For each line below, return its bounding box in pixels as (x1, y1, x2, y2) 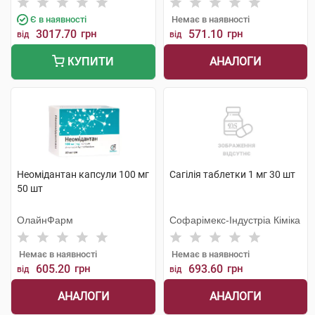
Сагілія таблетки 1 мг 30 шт (169, 169, 295, 180)
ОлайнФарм (17, 214, 73, 226)
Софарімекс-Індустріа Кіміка (169, 214, 300, 226)
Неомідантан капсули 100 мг (17, 169, 149, 180)
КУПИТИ (65, 56, 115, 67)
